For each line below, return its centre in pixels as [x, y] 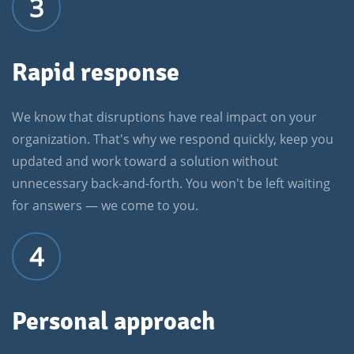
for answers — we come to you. [105, 206]
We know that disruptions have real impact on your [164, 117]
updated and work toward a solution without [145, 162]
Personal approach [113, 322]
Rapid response [96, 73]
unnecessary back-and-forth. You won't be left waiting [171, 184]
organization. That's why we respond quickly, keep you [173, 139]
